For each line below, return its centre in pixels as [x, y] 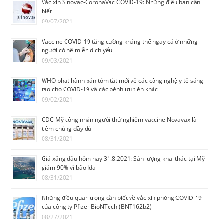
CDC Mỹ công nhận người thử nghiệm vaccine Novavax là [119, 120]
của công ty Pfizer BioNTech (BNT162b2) [97, 207]
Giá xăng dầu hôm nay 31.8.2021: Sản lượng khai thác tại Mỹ [123, 159]
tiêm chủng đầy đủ [67, 129]
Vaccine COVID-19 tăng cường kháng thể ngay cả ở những [120, 42]
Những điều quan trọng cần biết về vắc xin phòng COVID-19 [122, 198]
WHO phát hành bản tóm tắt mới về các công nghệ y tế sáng [123, 81]
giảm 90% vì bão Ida [69, 168]
